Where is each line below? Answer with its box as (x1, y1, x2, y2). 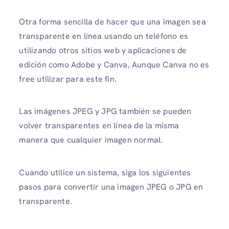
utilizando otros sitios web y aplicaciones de (19, 45, 187, 56)
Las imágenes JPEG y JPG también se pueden (19, 106, 192, 117)
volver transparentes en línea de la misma (19, 120, 179, 131)
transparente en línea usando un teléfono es (19, 31, 188, 42)
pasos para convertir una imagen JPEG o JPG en (19, 181, 203, 192)
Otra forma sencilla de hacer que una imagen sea (19, 16, 206, 28)
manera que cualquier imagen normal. (19, 134, 163, 146)
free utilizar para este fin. (19, 74, 117, 85)
